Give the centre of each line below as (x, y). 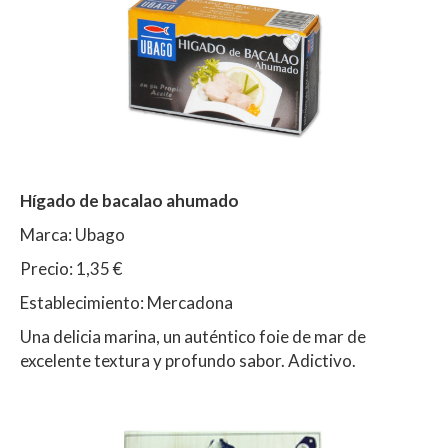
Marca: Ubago (72, 235)
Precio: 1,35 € (71, 269)
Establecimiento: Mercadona (126, 303)
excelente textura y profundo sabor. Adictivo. (188, 361)
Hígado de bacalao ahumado (131, 201)
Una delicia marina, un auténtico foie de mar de (193, 337)
